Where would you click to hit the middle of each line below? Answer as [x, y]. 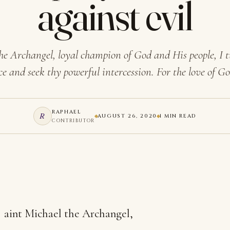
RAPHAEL [67, 112]
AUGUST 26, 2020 [127, 116]
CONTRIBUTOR [73, 121]
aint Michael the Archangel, [69, 214]
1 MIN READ [178, 116]
